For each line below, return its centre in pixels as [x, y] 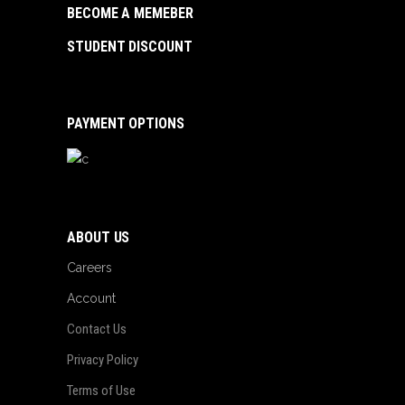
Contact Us [97, 329]
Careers [89, 268]
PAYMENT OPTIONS [126, 123]
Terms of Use [101, 391]
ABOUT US [99, 237]
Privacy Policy [103, 360]
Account [91, 298]
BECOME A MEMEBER [130, 13]
